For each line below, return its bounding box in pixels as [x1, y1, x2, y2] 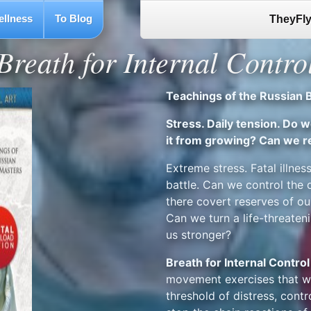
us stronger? [166, 228, 231, 242]
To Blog [55, 12, 92, 24]
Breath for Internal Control [166, 255, 310, 269]
